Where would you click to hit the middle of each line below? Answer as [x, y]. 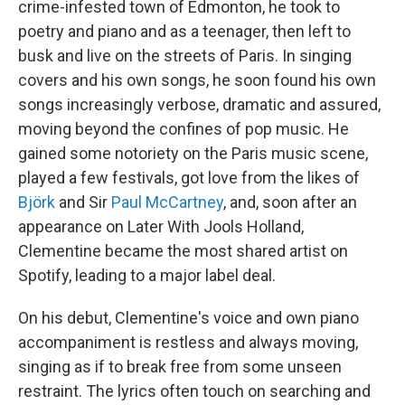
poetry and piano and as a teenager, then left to [184, 31]
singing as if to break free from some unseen [180, 367]
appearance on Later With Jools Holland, [161, 226]
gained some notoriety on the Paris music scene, [193, 153]
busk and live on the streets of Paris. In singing [185, 56]
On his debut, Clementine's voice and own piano [188, 318]
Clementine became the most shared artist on [183, 251]
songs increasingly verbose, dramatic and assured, [199, 104]
